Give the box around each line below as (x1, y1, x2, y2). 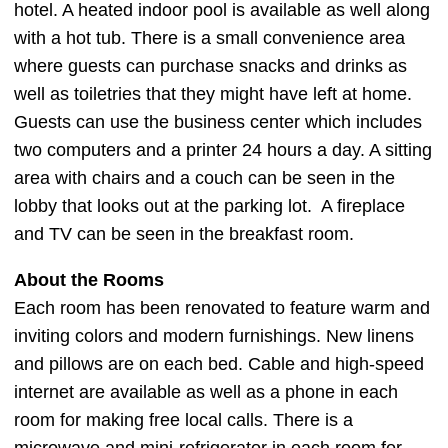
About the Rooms (14, 270, 164, 290)
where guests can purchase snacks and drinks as (14, 56, 407, 76)
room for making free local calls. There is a (14, 410, 353, 430)
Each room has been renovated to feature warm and (14, 298, 430, 318)
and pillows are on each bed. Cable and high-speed (14, 354, 424, 374)
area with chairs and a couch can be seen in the (14, 168, 395, 188)
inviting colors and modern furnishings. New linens (14, 326, 414, 346)
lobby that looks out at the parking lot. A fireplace (14, 196, 405, 216)
